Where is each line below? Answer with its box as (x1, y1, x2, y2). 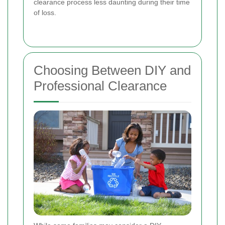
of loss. (34, 8, 56, 17)
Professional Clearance (34, 78, 167, 93)
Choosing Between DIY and (34, 62, 191, 78)
